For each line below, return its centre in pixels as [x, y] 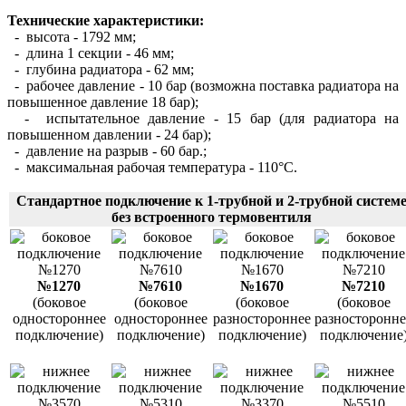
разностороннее [262, 318]
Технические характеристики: [106, 20]
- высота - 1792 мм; [72, 36]
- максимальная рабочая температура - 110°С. [152, 167]
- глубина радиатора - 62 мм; [101, 69]
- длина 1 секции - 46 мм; [91, 53]
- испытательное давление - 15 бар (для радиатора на [203, 118]
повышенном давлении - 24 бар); [109, 134]
